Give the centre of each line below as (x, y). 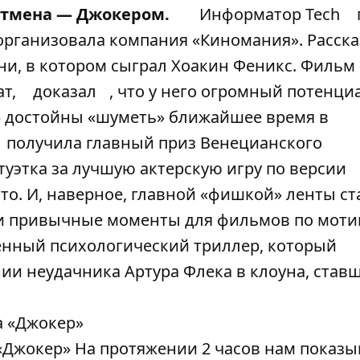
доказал (65, 92)
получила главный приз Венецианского (162, 143)
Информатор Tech (270, 14)
